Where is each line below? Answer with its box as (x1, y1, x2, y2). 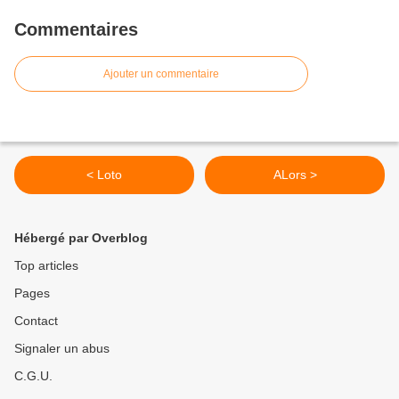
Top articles (14, 258, 78, 273)
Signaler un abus (14, 341, 110, 356)
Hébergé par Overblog (14, 231, 148, 246)
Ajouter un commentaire (103, 68, 219, 81)
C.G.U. (14, 369, 53, 384)
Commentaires (14, 20, 138, 40)
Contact (14, 313, 58, 329)
